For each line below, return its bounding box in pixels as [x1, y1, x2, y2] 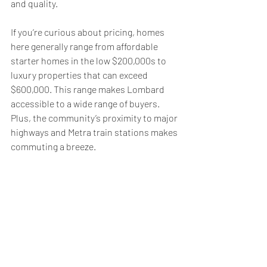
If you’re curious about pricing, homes [11, 26, 166, 38]
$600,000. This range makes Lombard [11, 83, 166, 95]
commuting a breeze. [11, 140, 96, 152]
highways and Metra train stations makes [11, 126, 179, 138]
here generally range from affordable [11, 40, 160, 52]
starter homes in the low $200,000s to [11, 54, 168, 66]
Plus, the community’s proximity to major [11, 111, 179, 123]
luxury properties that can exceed [11, 69, 150, 80]
